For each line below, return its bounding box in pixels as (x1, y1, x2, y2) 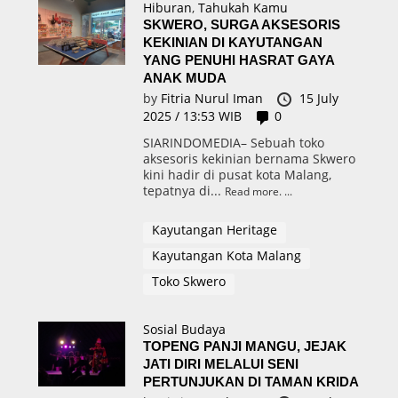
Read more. (224, 183, 282, 199)
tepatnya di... (142, 181, 225, 199)
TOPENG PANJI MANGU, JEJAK (142, 338, 346, 354)
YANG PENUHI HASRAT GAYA (142, 52, 334, 68)
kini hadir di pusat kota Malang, (142, 165, 331, 183)
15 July (298, 90, 338, 107)
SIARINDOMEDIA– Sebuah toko (142, 133, 324, 151)
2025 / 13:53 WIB (142, 107, 242, 125)
